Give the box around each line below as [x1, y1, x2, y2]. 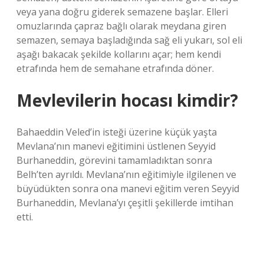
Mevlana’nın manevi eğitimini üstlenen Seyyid [16, 140, 216, 153]
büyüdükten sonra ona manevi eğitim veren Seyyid [16, 182, 239, 195]
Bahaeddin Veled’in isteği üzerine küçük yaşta [16, 126, 217, 138]
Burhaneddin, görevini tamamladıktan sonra [16, 154, 212, 167]
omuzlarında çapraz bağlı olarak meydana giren [16, 19, 226, 32]
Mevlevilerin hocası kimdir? [16, 89, 238, 111]
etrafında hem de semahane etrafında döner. [16, 62, 214, 75]
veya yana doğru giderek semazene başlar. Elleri [16, 5, 228, 18]
